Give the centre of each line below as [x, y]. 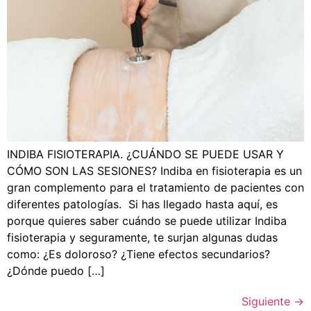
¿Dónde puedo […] [56, 270]
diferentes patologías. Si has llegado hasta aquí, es [142, 204]
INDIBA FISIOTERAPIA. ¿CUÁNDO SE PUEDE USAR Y [145, 154]
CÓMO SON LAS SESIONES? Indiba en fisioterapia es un [154, 170]
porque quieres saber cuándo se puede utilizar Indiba [147, 220]
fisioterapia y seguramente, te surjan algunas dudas [142, 237]
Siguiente [268, 301]
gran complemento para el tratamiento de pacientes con [155, 187]
